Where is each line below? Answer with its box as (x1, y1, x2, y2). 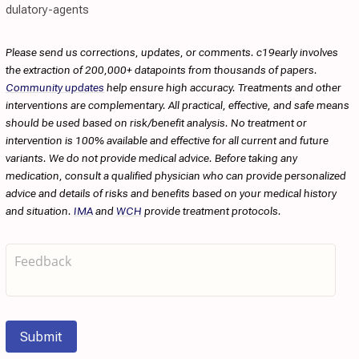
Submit (20, 329, 63, 345)
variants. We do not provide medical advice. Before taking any (6, 151, 297, 164)
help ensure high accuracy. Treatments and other (104, 81, 341, 94)
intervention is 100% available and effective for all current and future (6, 134, 329, 147)
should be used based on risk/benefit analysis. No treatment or (6, 116, 307, 129)
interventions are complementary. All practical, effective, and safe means (6, 99, 349, 111)
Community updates (6, 81, 104, 94)
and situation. (6, 204, 74, 217)
